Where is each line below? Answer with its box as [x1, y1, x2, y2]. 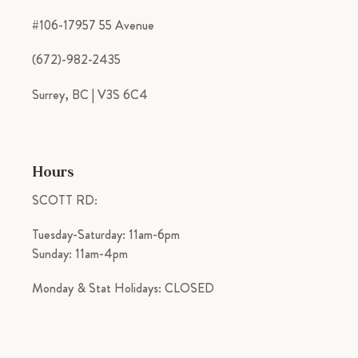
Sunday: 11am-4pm [32, 245, 128, 264]
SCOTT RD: [32, 190, 97, 209]
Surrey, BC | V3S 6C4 [32, 85, 148, 104]
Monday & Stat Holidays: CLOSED [32, 279, 214, 298]
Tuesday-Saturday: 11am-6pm [32, 225, 180, 245]
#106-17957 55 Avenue [32, 15, 154, 34]
